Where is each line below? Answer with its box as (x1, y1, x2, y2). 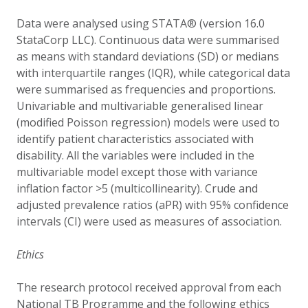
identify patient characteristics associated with (16, 131, 254, 146)
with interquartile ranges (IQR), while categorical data (16, 65, 290, 80)
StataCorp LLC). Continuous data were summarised (16, 32, 279, 47)
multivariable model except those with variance (16, 164, 258, 179)
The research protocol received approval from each (16, 280, 281, 295)
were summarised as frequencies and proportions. (16, 82, 276, 97)
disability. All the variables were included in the (16, 148, 254, 163)
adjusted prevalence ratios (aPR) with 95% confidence (16, 197, 289, 212)
